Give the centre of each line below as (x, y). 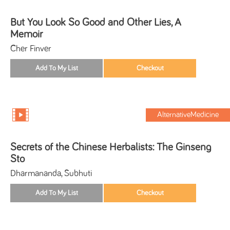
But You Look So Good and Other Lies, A (96, 22)
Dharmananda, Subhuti (51, 173)
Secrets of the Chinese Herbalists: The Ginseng (111, 147)
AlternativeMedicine (188, 114)
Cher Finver (31, 49)
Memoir (26, 34)
